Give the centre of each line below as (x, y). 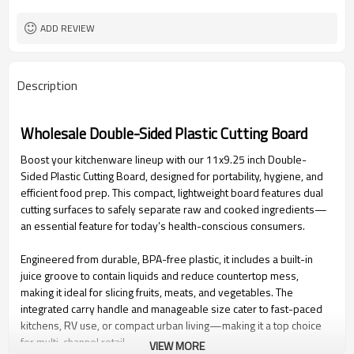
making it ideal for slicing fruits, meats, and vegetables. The (157, 292)
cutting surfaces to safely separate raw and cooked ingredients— (174, 209)
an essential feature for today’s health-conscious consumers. (163, 226)
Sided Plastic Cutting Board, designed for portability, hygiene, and (172, 176)
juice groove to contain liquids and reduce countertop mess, (160, 275)
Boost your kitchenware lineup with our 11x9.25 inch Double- (164, 159)
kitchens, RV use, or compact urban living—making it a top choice (171, 325)
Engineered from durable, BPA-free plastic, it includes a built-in (167, 259)
